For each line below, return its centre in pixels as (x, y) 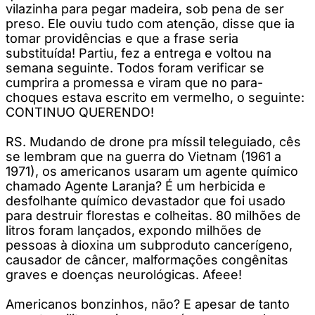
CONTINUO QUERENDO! (80, 112)
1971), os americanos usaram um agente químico (152, 171)
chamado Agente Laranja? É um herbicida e (136, 186)
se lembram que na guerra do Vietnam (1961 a (143, 156)
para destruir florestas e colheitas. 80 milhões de (153, 215)
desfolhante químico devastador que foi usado (146, 200)
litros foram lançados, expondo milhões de (134, 230)
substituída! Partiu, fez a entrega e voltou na (139, 53)
